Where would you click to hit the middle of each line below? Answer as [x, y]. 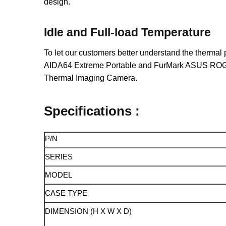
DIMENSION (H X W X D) [89, 211]
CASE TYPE [66, 193]
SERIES [59, 157]
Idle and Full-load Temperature [128, 32]
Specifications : [92, 111]
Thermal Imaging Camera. [91, 78]
